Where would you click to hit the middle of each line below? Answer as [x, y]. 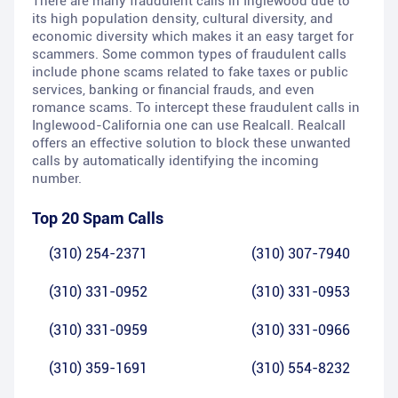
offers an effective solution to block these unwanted [191, 143]
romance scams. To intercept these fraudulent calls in [196, 108]
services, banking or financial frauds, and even [173, 90]
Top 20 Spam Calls [98, 219]
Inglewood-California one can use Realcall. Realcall [189, 126]
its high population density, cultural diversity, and [183, 19]
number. [57, 179]
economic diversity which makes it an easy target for [193, 37]
